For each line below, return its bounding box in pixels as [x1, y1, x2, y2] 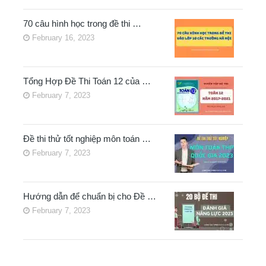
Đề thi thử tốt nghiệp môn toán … [23, 134, 151, 144]
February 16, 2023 [29, 33, 94, 43]
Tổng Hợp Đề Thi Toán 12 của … [23, 76, 151, 87]
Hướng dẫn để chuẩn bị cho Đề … [23, 191, 156, 202]
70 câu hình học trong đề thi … [23, 18, 141, 29]
